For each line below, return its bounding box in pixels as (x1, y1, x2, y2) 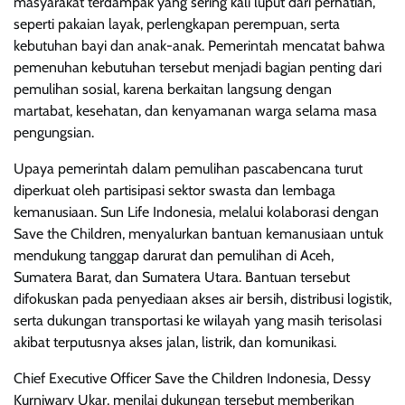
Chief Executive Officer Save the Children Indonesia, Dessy (14, 369, 371, 387)
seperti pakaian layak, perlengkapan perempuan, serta (14, 14, 340, 33)
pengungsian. (14, 123, 94, 141)
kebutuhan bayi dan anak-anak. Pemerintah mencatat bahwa (14, 36, 385, 54)
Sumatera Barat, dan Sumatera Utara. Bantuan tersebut (14, 268, 350, 286)
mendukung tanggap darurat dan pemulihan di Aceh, (14, 246, 334, 264)
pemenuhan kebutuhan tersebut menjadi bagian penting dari (14, 58, 381, 76)
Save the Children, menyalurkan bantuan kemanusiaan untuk (14, 224, 383, 242)
